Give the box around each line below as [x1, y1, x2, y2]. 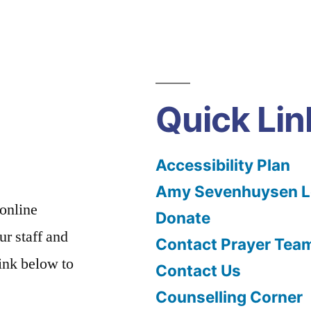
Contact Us [155, 260, 241, 280]
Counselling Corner [155, 287, 303, 306]
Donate [155, 208, 210, 227]
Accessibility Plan [155, 155, 290, 174]
